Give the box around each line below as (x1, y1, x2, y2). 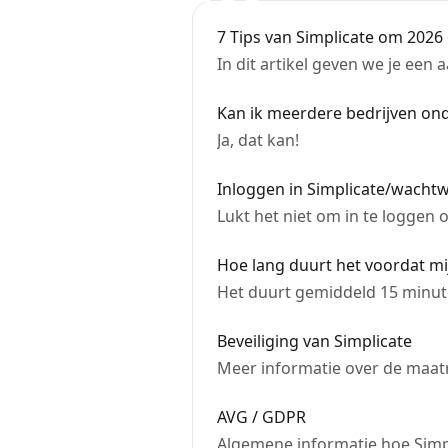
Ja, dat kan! (217, 129, 299, 151)
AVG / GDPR (217, 406, 306, 428)
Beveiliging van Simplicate (217, 330, 412, 352)
